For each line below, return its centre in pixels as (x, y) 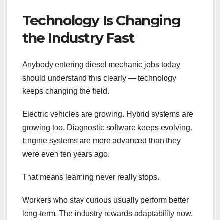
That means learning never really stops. (91, 177)
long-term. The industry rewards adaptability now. (107, 213)
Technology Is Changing (101, 20)
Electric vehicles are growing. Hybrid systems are (108, 114)
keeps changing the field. (66, 91)
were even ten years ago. (66, 154)
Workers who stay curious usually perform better (105, 200)
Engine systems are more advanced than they (101, 140)
